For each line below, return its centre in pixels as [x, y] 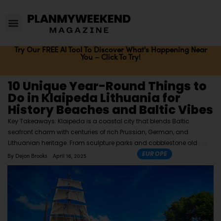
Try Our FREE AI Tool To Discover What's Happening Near [110, 50]
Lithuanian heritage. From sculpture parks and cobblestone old [103, 143]
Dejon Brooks [30, 156]
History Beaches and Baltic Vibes [110, 110]
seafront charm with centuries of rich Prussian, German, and [98, 132]
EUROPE [155, 154]
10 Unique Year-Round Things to [107, 86]
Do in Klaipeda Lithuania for [94, 98]
